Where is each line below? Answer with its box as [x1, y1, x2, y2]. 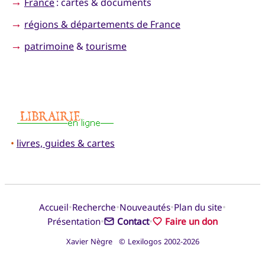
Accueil [39, 201, 69, 213]
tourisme [85, 39, 127, 53]
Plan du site [174, 201, 222, 213]
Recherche [72, 201, 116, 213]
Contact [117, 215, 149, 227]
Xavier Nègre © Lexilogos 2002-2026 [66, 235, 199, 247]
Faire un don [164, 215, 218, 227]
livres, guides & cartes [16, 137, 115, 150]
